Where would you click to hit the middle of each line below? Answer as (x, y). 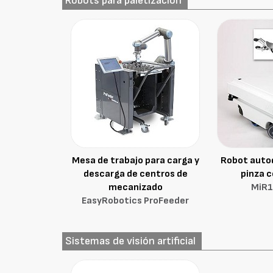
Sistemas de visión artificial (131, 241)
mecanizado (135, 187)
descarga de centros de (135, 174)
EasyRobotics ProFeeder (136, 201)
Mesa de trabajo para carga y (135, 161)
